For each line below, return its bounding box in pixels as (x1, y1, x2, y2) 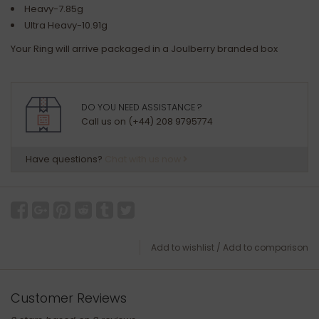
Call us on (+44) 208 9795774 (81, 115, 213, 128)
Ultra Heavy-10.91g (24, 19, 110, 32)
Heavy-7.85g (24, 2, 90, 16)
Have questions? (26, 153, 105, 165)
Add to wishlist (151, 241, 214, 253)
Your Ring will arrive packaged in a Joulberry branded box (11, 42, 280, 56)
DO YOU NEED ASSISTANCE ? (81, 101, 202, 113)
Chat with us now (105, 153, 183, 165)
